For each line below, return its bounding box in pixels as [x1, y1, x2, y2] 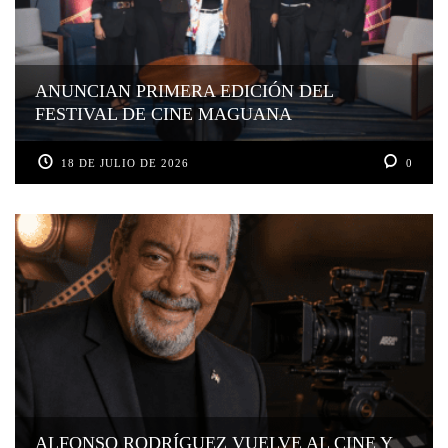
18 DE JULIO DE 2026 [61, 157, 190, 170]
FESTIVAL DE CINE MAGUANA [35, 104, 292, 125]
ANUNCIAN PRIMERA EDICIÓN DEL [35, 81, 334, 102]
